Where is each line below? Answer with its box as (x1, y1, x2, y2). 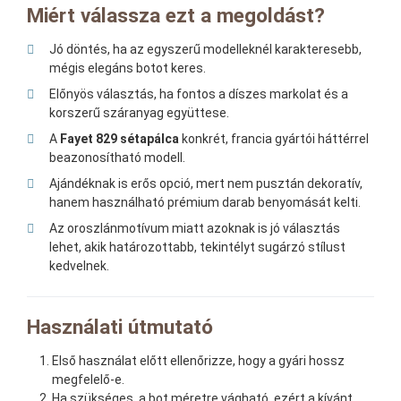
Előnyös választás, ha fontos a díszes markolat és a (49, 87, 348, 102)
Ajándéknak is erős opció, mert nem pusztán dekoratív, (49, 176, 363, 192)
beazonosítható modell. (49, 150, 185, 166)
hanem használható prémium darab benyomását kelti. (49, 195, 361, 210)
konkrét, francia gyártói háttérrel (179, 132, 369, 147)
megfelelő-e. (52, 372, 124, 388)
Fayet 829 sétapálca (60, 132, 179, 147)
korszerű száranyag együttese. (49, 106, 229, 121)
